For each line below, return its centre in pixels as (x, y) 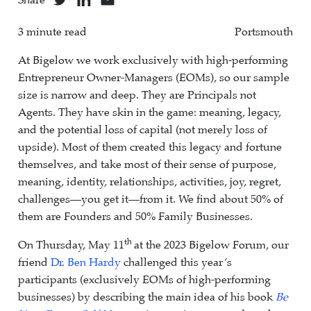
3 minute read (52, 32)
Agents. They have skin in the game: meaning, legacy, (150, 112)
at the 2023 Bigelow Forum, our (211, 245)
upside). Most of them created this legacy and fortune (150, 147)
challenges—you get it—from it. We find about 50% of (151, 199)
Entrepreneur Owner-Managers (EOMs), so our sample (154, 78)
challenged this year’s (176, 262)
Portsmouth (264, 32)
